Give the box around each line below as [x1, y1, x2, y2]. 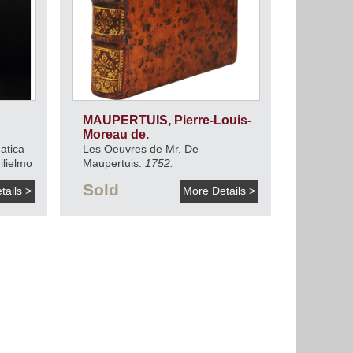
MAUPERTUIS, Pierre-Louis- [82, 113, 251, 128]
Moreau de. [82, 128, 152, 142]
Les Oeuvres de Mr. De [82, 143, 199, 156]
